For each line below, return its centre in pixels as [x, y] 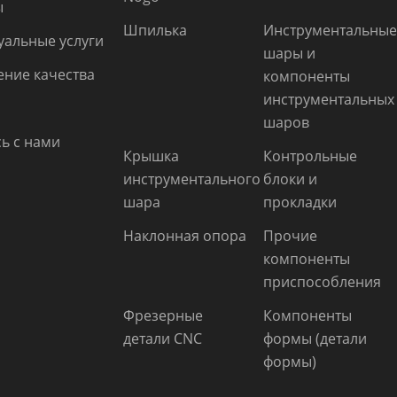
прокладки [300, 202]
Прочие [291, 235]
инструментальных [329, 99]
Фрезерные [163, 315]
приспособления [323, 281]
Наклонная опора [185, 235]
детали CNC [163, 338]
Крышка [152, 156]
